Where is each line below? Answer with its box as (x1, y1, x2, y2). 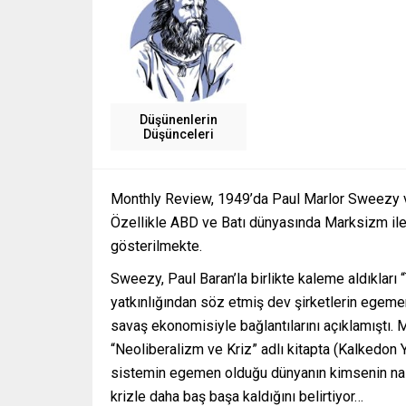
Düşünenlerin (140, 112, 217, 127)
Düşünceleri (143, 127, 214, 141)
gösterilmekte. (111, 237, 202, 255)
